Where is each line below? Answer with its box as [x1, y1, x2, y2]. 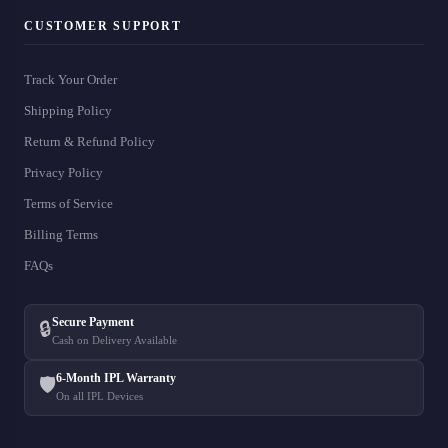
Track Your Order [24, 71, 117, 87]
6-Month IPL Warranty [56, 371, 176, 386]
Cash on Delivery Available [52, 334, 177, 347]
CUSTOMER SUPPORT [24, 18, 182, 33]
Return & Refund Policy [24, 133, 155, 149]
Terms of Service [24, 195, 113, 211]
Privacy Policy [24, 164, 103, 180]
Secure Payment [52, 315, 134, 330]
